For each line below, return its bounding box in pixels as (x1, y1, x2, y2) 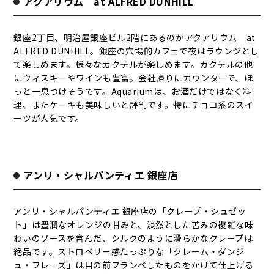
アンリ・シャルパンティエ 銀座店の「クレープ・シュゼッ (13, 205, 246, 217)
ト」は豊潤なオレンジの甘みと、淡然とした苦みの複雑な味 (13, 218, 254, 231)
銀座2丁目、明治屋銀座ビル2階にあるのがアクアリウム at (13, 31, 256, 43)
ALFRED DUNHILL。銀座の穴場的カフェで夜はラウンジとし (13, 45, 259, 57)
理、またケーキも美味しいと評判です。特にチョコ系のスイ (13, 98, 254, 111)
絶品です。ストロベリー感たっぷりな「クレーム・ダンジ (13, 245, 245, 257)
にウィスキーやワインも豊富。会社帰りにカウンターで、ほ (13, 72, 253, 84)
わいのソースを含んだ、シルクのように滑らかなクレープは (13, 232, 253, 244)
